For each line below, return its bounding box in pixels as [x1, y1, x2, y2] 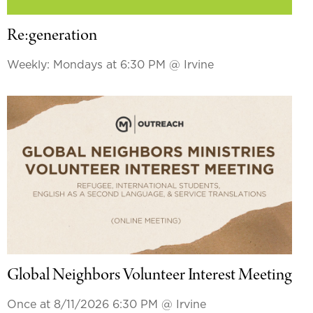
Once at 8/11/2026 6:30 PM [6, 298, 161, 310]
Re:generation [6, 27, 97, 45]
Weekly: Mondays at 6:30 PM [6, 59, 169, 71]
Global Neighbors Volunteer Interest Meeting [6, 266, 292, 285]
